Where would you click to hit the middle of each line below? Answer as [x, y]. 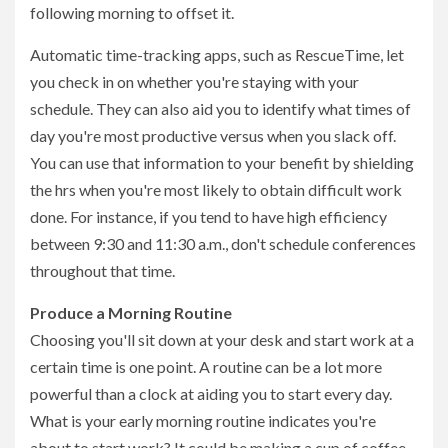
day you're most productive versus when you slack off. [213, 135]
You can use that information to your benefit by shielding [222, 162]
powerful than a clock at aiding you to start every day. [211, 393]
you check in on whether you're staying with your [194, 81]
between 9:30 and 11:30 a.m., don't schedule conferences [223, 243]
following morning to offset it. [132, 12]
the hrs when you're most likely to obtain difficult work [216, 189]
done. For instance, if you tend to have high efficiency [208, 216]
